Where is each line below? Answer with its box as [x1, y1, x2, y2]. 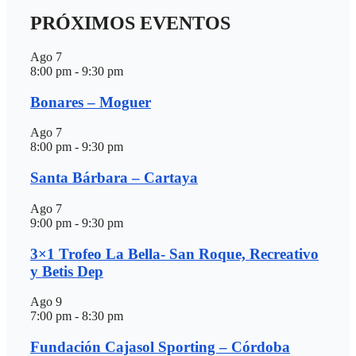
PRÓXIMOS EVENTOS [30, 13, 230, 34]
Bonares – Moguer [30, 93, 151, 110]
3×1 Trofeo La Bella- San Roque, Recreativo [30, 245, 319, 262]
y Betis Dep [30, 262, 103, 280]
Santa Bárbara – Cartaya [30, 169, 198, 187]
